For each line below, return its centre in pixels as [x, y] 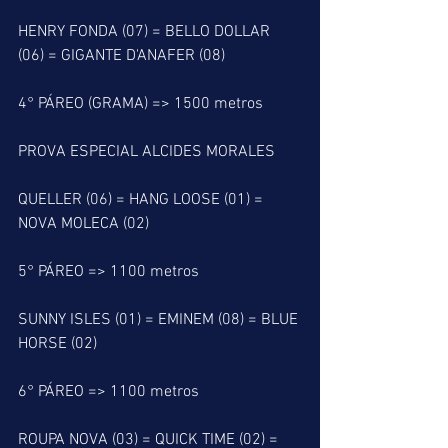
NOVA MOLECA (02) [83, 224]
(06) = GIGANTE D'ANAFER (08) [121, 56]
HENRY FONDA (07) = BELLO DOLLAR [146, 32]
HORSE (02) [57, 344]
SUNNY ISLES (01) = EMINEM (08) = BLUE [160, 320]
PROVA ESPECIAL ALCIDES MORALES [146, 152]
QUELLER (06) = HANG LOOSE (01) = [142, 200]
